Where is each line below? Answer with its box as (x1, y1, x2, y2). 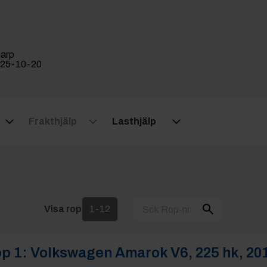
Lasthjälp (112, 116, 156, 126)
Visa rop (44, 204, 82, 214)
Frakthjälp (29, 116, 77, 126)
